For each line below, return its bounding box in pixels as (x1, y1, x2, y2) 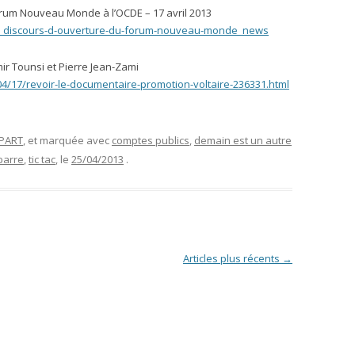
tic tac (29, 152, 55, 166)
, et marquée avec (23, 133, 112, 147)
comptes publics (112, 133, 189, 147)
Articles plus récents (182, 251, 282, 265)
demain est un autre (194, 133, 292, 147)
